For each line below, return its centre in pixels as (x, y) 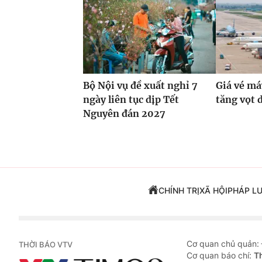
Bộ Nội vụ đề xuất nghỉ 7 (140, 86)
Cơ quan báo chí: (220, 256)
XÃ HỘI (213, 191)
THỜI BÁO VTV (46, 245)
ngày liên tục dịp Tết (131, 100)
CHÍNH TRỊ (179, 191)
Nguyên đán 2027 (124, 114)
